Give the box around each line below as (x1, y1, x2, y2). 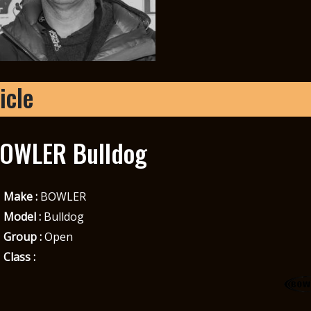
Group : (3, 228, 42, 244)
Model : (3, 208, 41, 224)
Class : (3, 249, 35, 264)
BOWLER (37, 188, 86, 204)
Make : (3, 188, 37, 204)
